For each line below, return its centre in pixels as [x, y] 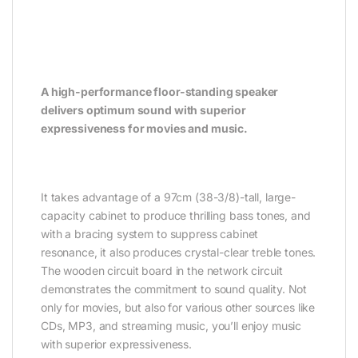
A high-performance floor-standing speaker [160, 91]
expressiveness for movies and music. [144, 128]
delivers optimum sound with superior [143, 109]
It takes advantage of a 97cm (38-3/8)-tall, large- [168, 197]
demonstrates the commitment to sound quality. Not [174, 288]
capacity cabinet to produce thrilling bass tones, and [176, 215]
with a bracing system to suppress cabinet [150, 233]
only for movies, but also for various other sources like [178, 307]
